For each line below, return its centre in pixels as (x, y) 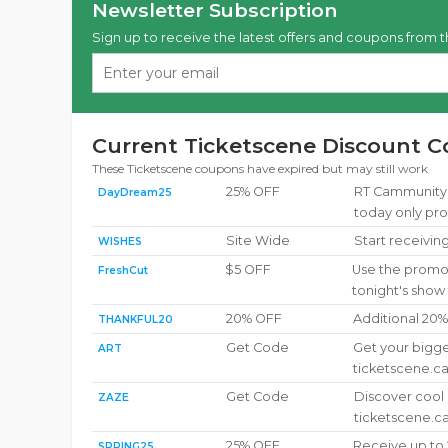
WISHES (120, 241)
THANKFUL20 (135, 319)
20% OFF (253, 318)
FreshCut (123, 270)
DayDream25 (135, 192)
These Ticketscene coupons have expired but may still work (260, 168)
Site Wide (257, 240)
